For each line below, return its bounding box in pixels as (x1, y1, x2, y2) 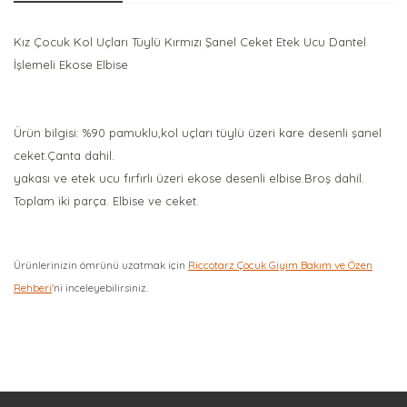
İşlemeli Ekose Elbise (14, 57, 128, 72)
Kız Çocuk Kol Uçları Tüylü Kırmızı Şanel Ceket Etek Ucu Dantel (14, 35, 366, 49)
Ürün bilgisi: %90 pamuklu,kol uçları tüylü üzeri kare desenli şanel (14, 125, 382, 140)
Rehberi (14, 281, 52, 294)
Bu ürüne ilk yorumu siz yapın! (117, 341, 290, 355)
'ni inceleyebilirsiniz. (52, 281, 148, 294)
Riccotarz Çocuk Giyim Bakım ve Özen (188, 258, 372, 272)
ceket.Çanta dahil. (14, 148, 114, 163)
